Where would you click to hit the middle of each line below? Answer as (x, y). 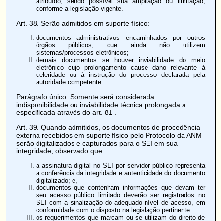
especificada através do (54, 112)
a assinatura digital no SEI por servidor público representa (120, 165)
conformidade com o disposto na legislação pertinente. (114, 210)
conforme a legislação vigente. (79, 8)
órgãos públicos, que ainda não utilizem (120, 45)
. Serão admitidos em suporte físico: (93, 23)
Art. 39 (26, 127)
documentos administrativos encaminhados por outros (120, 37)
